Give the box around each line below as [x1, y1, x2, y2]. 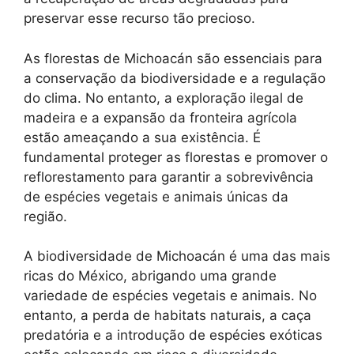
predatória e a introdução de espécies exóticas [24, 327, 322, 343]
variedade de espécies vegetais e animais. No [24, 288, 317, 303]
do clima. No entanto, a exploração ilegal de [24, 89, 303, 106]
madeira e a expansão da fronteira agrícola [24, 109, 297, 126]
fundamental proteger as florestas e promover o [24, 149, 328, 165]
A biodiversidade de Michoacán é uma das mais [24, 248, 330, 264]
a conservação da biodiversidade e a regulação [24, 70, 326, 86]
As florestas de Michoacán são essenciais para [24, 50, 322, 66]
